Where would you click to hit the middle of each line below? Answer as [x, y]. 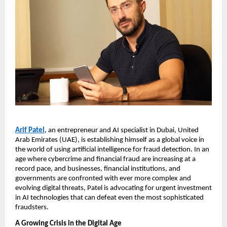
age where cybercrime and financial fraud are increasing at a [105, 160]
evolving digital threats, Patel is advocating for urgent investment [113, 188]
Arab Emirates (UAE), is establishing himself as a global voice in [110, 140]
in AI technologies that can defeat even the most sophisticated [109, 198]
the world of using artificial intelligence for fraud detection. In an [112, 150]
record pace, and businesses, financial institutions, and [98, 169]
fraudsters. [32, 208]
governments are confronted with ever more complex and [103, 179]
